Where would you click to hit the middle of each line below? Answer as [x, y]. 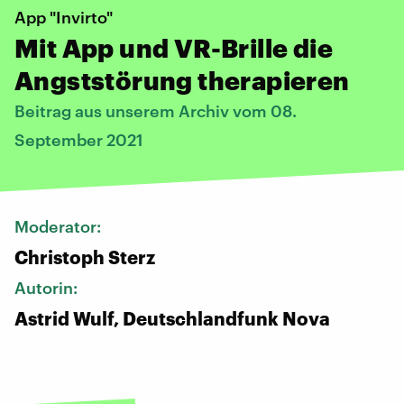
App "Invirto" [64, 17]
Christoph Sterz [85, 257]
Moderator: [60, 226]
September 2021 [79, 139]
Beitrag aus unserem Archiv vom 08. [156, 110]
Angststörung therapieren [182, 80]
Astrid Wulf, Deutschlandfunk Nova [172, 318]
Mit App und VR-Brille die [174, 47]
